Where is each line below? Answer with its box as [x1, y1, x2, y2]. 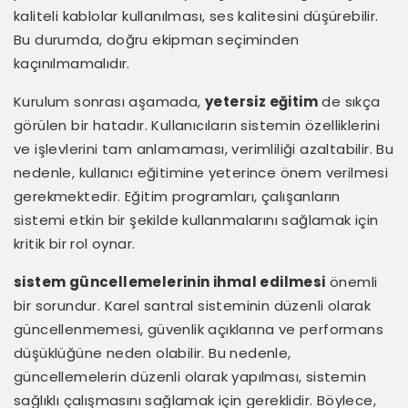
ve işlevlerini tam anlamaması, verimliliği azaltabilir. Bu [14, 138, 394, 158]
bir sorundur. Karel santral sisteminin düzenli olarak [14, 295, 372, 315]
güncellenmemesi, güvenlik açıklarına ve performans [14, 319, 383, 339]
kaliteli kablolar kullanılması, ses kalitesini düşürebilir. [14, 5, 379, 25]
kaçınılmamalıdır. [14, 53, 130, 73]
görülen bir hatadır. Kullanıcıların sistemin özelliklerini [14, 115, 381, 135]
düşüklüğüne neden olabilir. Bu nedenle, [14, 342, 291, 362]
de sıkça [318, 91, 381, 111]
